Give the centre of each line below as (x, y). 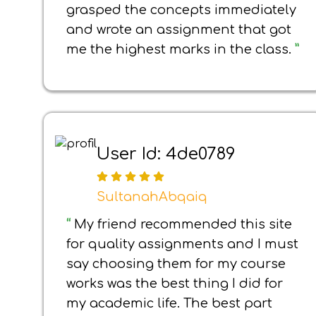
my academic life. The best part (169, 303)
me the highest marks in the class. (181, 49)
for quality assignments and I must (182, 244)
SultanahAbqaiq (152, 197)
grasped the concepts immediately (181, 10)
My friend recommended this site (183, 224)
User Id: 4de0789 (166, 154)
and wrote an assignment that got (179, 30)
